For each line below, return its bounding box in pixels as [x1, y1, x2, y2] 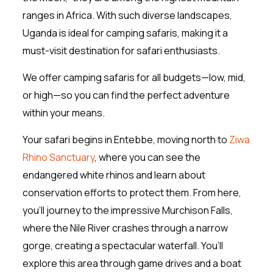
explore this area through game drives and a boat [22, 256, 241, 270]
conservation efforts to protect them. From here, [22, 185, 241, 199]
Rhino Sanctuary [22, 150, 94, 164]
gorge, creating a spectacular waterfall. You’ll [22, 238, 223, 252]
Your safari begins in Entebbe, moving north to [22, 132, 229, 146]
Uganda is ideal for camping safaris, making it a [22, 26, 228, 40]
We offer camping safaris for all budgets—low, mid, [22, 70, 246, 84]
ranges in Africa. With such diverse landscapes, [22, 8, 232, 22]
